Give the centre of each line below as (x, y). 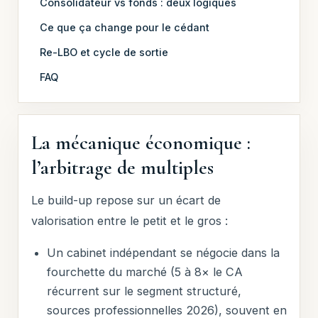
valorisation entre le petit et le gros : (130, 220)
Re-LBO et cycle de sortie (104, 52)
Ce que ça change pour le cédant (125, 27)
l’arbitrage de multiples (123, 167)
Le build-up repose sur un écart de (126, 200)
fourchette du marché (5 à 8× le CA (144, 272)
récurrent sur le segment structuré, (144, 291)
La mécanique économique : (141, 142)
